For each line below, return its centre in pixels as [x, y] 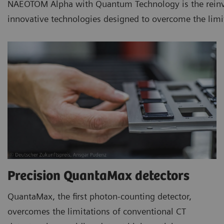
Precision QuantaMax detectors [100, 176]
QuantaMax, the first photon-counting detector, [99, 196]
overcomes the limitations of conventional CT [97, 211]
